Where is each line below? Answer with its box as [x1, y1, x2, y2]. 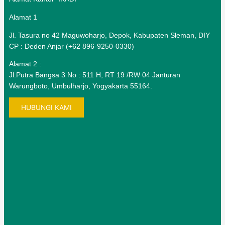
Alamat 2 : [9, 60, 41, 68]
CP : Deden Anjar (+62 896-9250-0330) [9, 42, 134, 50]
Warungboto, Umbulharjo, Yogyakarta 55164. [9, 82, 152, 90]
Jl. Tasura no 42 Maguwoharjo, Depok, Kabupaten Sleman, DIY [9, 31, 210, 39]
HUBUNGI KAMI [21, 103, 72, 112]
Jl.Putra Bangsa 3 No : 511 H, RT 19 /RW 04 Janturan [9, 71, 180, 79]
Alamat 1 [9, 13, 37, 21]
